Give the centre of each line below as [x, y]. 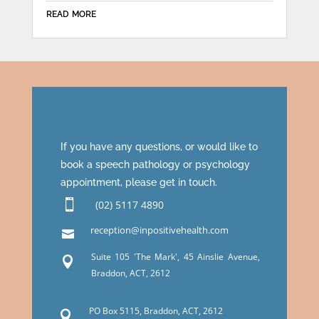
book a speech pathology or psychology [155, 165]
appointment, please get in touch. [138, 183]
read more [71, 13]
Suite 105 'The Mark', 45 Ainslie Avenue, [175, 257]
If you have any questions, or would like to [159, 147]
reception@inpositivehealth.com [159, 230]
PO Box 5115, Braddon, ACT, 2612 [156, 311]
